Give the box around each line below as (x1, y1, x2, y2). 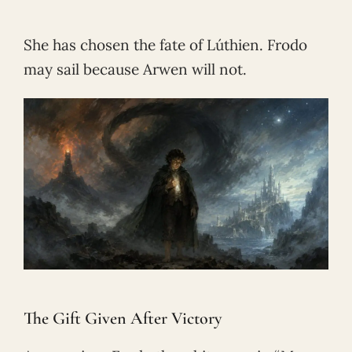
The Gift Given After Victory (24, 307, 222, 328)
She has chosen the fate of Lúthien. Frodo (24, 35, 307, 55)
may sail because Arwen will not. (24, 60, 247, 79)
